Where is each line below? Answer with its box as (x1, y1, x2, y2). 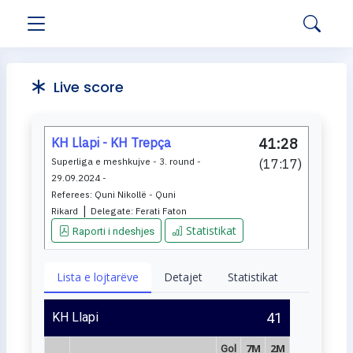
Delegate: (91, 205, 136, 217)
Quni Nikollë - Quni (95, 188, 176, 200)
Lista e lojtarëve (57, 269, 139, 284)
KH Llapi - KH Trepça (51, 135, 171, 150)
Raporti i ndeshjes (72, 225, 154, 237)
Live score (46, 77, 124, 97)
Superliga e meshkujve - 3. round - (51, 155, 201, 167)
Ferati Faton (136, 205, 187, 217)
